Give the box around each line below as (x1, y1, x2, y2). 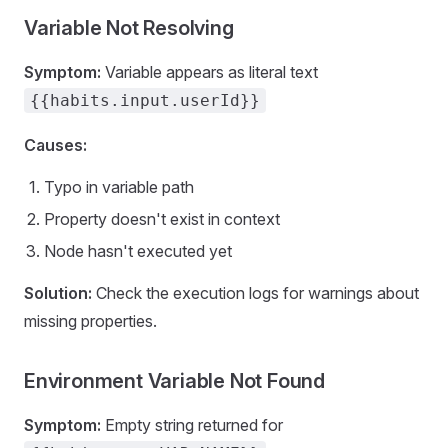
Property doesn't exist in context (44, 209, 280, 229)
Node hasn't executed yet (44, 241, 232, 261)
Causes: (24, 135, 87, 155)
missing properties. (24, 311, 157, 331)
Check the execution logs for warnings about (92, 283, 419, 303)
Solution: (24, 283, 92, 303)
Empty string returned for (101, 415, 283, 435)
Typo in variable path (44, 177, 194, 197)
